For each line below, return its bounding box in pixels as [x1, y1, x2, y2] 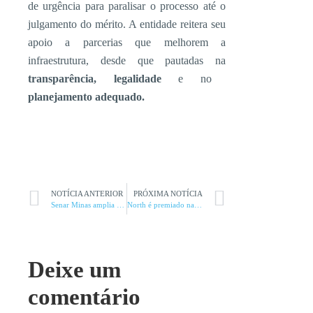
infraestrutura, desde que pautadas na [28, 54, 226, 66]
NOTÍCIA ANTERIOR [51, 189, 123, 198]
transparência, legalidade [28, 73, 178, 85]
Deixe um [28, 257, 121, 282]
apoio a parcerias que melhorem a [28, 36, 226, 48]
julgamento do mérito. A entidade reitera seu [28, 18, 226, 30]
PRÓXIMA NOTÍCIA [133, 189, 203, 198]
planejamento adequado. [28, 91, 145, 103]
